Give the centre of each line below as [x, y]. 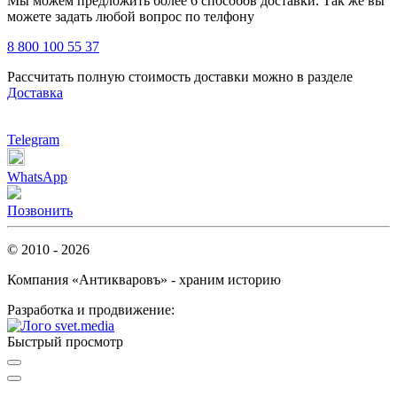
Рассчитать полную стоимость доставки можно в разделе [180, 76]
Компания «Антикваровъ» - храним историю [144, 279]
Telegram [33, 139]
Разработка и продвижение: [91, 309]
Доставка [35, 92]
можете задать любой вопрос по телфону [131, 16]
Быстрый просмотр [65, 341]
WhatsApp [37, 176]
